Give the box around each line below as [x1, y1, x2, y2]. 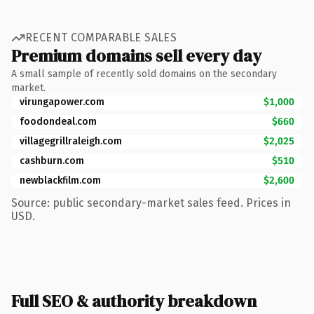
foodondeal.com [20, 115, 97, 128]
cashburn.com [20, 154, 84, 167]
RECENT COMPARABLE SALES [25, 31, 177, 44]
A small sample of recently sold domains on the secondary [11, 67, 277, 80]
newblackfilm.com [20, 174, 101, 186]
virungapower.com [20, 95, 104, 108]
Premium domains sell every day [11, 43, 261, 67]
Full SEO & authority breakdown [11, 289, 257, 313]
